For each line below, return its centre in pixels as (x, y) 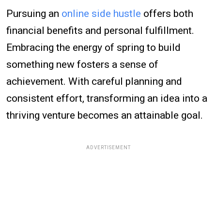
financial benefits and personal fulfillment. (101, 31)
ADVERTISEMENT (108, 148)
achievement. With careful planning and (94, 82)
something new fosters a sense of (83, 65)
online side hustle (101, 14)
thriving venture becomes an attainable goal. (105, 116)
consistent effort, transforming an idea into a (107, 99)
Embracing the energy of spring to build (94, 48)
